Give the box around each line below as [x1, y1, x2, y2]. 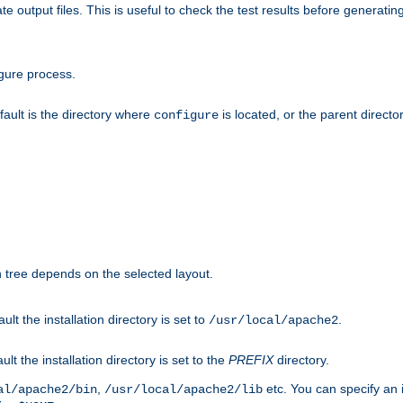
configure [154, 108, 219, 123]
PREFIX [228, 353, 273, 368]
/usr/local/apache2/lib [104, 382, 263, 398]
